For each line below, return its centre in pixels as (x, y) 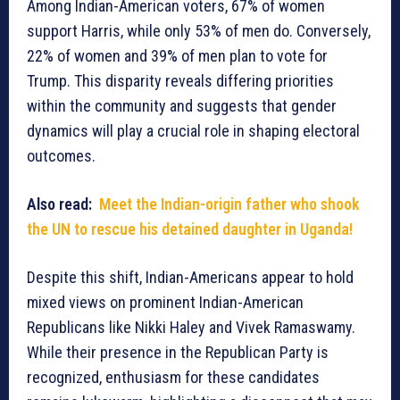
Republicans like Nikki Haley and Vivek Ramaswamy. (191, 328)
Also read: (63, 204)
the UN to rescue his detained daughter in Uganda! (190, 229)
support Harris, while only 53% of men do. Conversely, (199, 31)
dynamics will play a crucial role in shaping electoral (193, 131)
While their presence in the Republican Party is (178, 353)
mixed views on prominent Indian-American (165, 303)
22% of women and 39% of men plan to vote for (177, 56)
